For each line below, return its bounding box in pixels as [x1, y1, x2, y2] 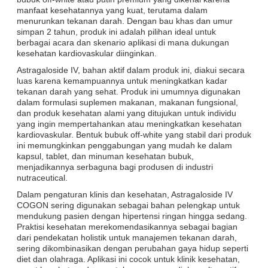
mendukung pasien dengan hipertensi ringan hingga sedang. [17, 211, 247, 221]
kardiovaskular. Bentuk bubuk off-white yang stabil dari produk [17, 129, 251, 139]
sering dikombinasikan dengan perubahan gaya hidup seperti [17, 243, 248, 253]
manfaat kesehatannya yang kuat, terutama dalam [17, 5, 208, 15]
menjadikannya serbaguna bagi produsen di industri [17, 162, 213, 172]
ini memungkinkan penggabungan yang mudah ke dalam [17, 140, 232, 150]
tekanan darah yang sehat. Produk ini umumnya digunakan [17, 86, 240, 96]
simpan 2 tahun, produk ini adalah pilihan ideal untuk [17, 26, 216, 36]
